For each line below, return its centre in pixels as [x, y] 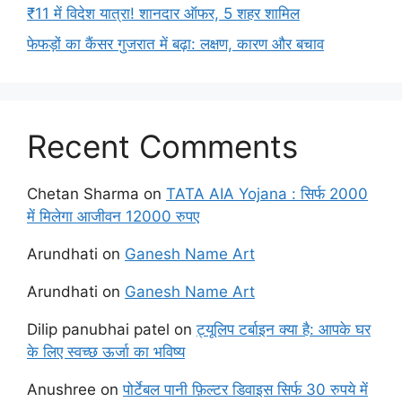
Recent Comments [162, 146]
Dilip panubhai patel [98, 329]
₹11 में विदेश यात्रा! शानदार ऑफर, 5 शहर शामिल [163, 14]
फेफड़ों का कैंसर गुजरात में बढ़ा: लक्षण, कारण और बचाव [175, 44]
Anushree [61, 389]
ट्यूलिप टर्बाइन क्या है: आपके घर [284, 329]
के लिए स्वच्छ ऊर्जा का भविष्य [106, 351]
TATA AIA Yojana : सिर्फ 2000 [267, 193]
